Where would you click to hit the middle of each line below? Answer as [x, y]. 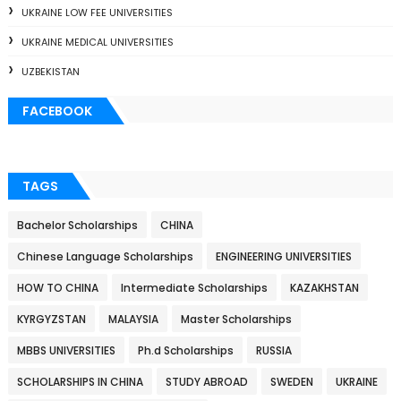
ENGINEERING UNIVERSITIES [283, 257]
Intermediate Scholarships [194, 288]
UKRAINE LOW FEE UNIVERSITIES [97, 13]
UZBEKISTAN [50, 72]
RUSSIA [273, 351]
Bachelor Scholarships [77, 226]
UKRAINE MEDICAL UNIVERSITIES [97, 43]
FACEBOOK [57, 111]
